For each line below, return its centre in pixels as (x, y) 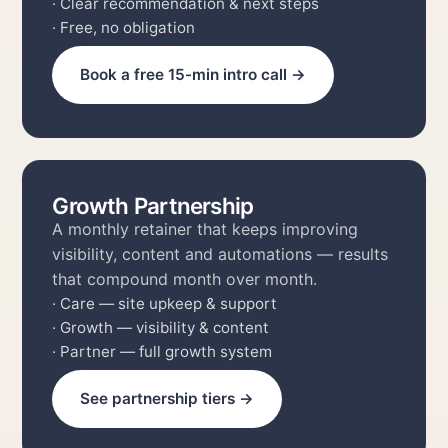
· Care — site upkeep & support (165, 303)
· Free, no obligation (124, 28)
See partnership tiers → (167, 398)
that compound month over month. (185, 278)
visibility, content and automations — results (220, 253)
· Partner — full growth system (162, 351)
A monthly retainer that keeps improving (205, 228)
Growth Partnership (153, 205)
